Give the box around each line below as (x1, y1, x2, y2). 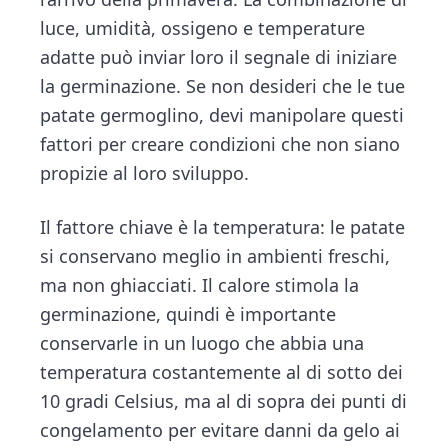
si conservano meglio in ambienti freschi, (40, 243, 391, 268)
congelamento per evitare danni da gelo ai (40, 417, 401, 442)
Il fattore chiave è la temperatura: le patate (40, 214, 406, 239)
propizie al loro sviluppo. (40, 160, 250, 185)
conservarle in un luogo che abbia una (40, 330, 365, 355)
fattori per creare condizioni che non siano (40, 131, 401, 156)
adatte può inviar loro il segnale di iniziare (40, 44, 398, 69)
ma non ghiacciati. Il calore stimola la (40, 272, 360, 297)
